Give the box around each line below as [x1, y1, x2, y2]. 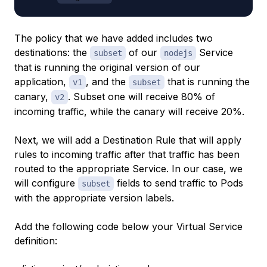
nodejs [164, 48, 193, 58]
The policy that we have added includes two [14, 32, 213, 44]
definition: [14, 234, 57, 247]
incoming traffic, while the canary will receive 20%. [14, 105, 244, 117]
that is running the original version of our [14, 61, 200, 73]
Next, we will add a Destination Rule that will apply [14, 133, 241, 146]
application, [14, 75, 69, 88]
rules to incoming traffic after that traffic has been [14, 148, 240, 160]
